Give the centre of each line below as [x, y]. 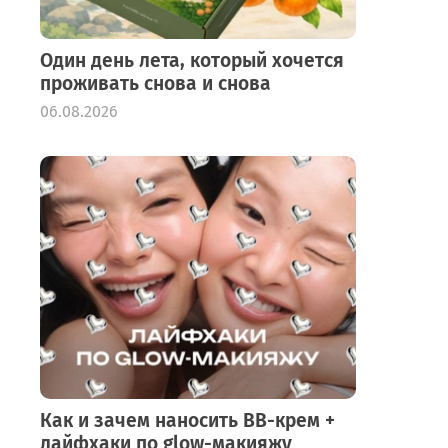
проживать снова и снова [155, 83]
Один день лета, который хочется [192, 60]
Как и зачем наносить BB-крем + [187, 420]
